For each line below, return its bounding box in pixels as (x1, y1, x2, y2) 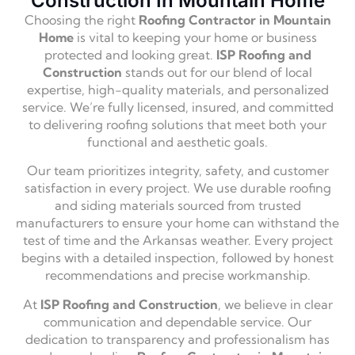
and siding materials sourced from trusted (54, 197, 301, 214)
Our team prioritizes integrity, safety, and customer (26, 162, 329, 179)
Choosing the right (24, 11, 139, 28)
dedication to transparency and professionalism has (25, 330, 330, 347)
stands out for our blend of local (122, 63, 312, 80)
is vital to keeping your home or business (73, 29, 317, 45)
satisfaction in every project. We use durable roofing (24, 180, 331, 197)
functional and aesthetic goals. (87, 133, 268, 150)
